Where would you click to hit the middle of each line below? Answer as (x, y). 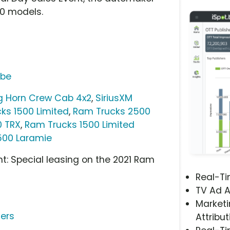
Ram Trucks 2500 (112, 111)
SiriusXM (114, 98)
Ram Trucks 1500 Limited (80, 124)
